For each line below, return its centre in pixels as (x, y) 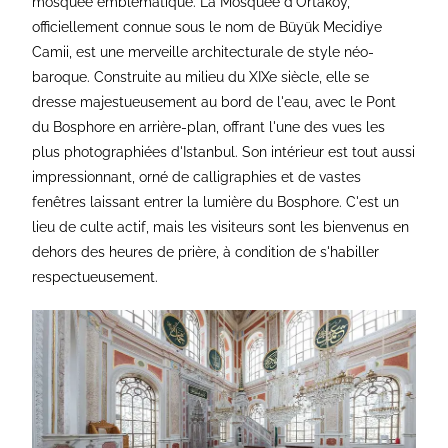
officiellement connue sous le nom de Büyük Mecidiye (207, 27)
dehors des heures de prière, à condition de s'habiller (206, 252)
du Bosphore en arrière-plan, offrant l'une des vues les (209, 127)
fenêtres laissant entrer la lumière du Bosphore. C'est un (216, 202)
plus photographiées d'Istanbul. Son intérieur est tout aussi (224, 152)
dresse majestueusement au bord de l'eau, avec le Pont (214, 102)
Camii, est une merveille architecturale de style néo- (203, 52)
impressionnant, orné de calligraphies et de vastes (197, 177)
